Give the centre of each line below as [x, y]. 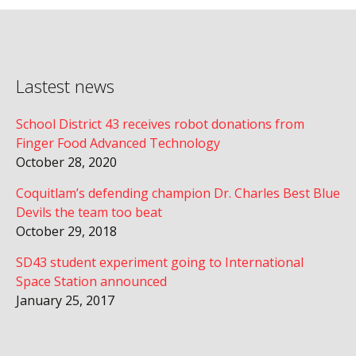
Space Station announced [91, 281]
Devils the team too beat [89, 212]
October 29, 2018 [66, 231]
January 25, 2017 [65, 300]
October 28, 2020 [66, 162]
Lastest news [65, 86]
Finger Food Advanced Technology [118, 143]
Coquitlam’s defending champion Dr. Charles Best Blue [178, 193]
